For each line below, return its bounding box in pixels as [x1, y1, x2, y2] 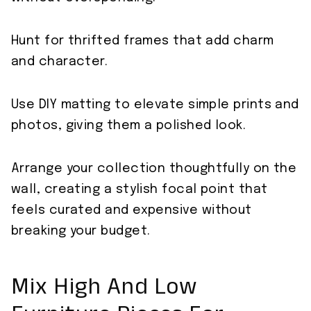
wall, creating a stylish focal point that [11, 183, 268, 196]
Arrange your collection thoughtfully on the [11, 162, 297, 176]
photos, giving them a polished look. [11, 119, 246, 133]
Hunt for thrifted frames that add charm [11, 35, 274, 48]
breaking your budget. [11, 225, 151, 238]
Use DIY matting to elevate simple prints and [11, 99, 299, 112]
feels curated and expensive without [11, 204, 252, 217]
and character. [11, 56, 108, 69]
